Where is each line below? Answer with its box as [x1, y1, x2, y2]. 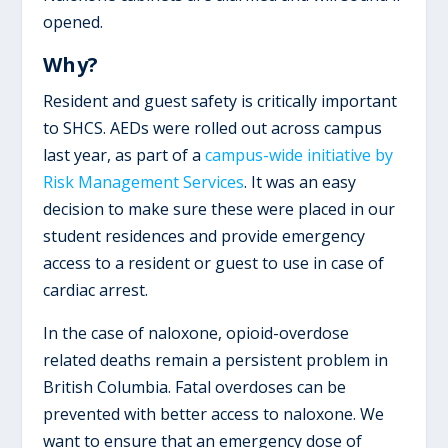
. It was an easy [243, 170, 356, 193]
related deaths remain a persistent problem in [42, 348, 388, 371]
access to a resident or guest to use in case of [42, 251, 384, 274]
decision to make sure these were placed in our [42, 197, 395, 220]
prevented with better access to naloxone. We [42, 402, 384, 425]
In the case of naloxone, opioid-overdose [42, 321, 349, 344]
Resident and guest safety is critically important [42, 89, 397, 112]
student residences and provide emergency [42, 224, 365, 247]
